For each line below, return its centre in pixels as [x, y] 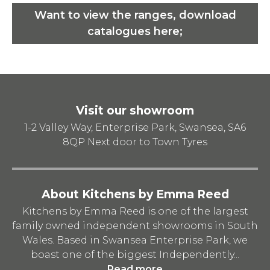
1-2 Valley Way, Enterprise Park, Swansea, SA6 [135, 127]
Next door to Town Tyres [146, 142]
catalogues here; [135, 31]
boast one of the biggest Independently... [135, 254]
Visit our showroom [135, 110]
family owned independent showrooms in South [135, 225]
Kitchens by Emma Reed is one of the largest [135, 211]
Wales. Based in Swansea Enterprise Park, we [135, 240]
